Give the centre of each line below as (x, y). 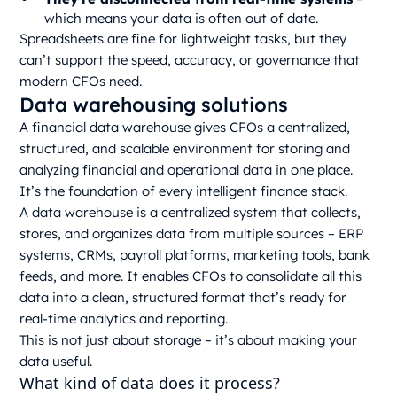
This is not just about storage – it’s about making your (189, 340)
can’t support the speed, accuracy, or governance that (190, 60)
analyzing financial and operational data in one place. (187, 170)
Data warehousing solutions (154, 105)
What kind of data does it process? (150, 383)
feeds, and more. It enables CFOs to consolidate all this (191, 276)
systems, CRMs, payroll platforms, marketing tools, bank (195, 255)
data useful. (56, 362)
